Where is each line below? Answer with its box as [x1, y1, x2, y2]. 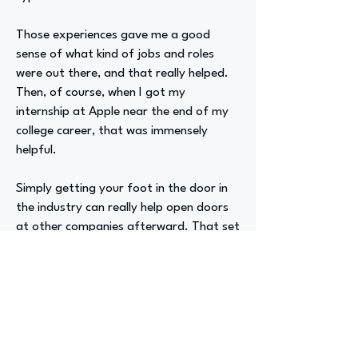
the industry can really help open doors [16, 201, 229, 214]
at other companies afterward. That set [16, 221, 240, 233]
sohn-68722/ [16, 340, 89, 352]
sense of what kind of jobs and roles [16, 48, 214, 61]
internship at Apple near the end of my [16, 105, 229, 118]
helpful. [16, 144, 57, 157]
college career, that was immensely [16, 125, 208, 137]
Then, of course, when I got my [16, 86, 185, 99]
